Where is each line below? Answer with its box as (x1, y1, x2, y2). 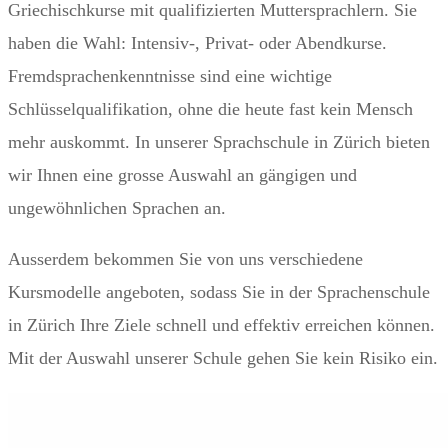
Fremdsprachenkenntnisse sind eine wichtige (8, 65, 332, 86)
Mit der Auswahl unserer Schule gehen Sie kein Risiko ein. (8, 347, 438, 368)
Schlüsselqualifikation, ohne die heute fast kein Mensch (8, 98, 413, 119)
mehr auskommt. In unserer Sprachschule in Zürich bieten (8, 131, 430, 152)
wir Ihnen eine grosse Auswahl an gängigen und (8, 164, 357, 185)
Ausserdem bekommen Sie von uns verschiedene (8, 248, 363, 269)
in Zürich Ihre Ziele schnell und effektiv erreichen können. (8, 314, 435, 335)
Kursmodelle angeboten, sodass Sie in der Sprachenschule (8, 281, 430, 302)
